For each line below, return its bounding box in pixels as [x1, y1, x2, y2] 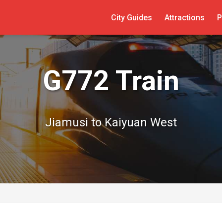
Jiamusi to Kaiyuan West [45, 115, 177, 129]
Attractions [164, 12, 205, 22]
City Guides [111, 12, 152, 22]
